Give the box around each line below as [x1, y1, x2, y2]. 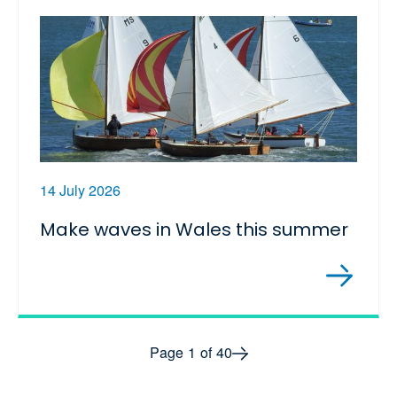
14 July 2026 [40, 180, 121, 201]
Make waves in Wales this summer [40, 217, 348, 243]
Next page [246, 340, 312, 362]
